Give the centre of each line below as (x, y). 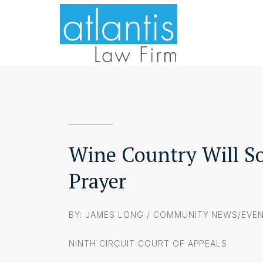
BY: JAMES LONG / (111, 214)
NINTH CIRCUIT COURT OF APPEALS (148, 243)
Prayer (97, 181)
